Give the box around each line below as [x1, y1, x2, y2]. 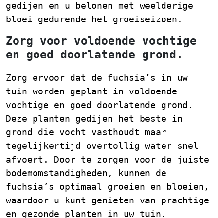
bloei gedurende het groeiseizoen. [6, 14, 182, 24]
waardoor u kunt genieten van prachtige [6, 195, 209, 205]
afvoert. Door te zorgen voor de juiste [6, 154, 209, 164]
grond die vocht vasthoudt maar [6, 127, 166, 137]
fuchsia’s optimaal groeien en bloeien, [6, 182, 209, 192]
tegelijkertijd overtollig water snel [6, 141, 199, 151]
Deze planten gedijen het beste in [6, 113, 182, 124]
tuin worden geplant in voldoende [6, 86, 177, 96]
